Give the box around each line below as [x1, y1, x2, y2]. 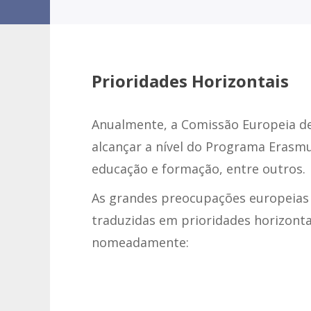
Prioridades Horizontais [92, 69, 289, 92]
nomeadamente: [92, 234, 189, 251]
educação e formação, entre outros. [92, 160, 305, 177]
